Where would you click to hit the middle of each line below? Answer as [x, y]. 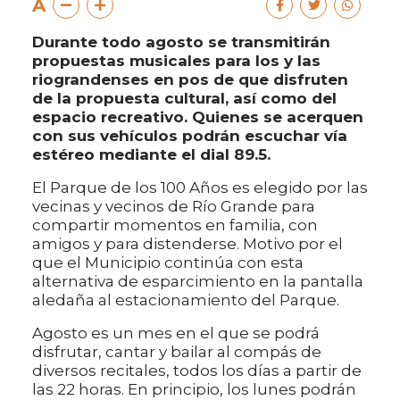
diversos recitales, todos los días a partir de [197, 370]
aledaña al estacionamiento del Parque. [186, 300]
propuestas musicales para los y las [176, 60]
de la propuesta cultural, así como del [184, 98]
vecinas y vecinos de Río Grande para [174, 206]
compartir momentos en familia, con [175, 225]
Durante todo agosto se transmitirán [181, 42]
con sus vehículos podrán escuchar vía [190, 135]
